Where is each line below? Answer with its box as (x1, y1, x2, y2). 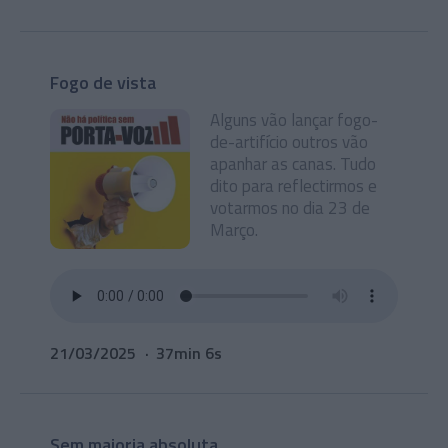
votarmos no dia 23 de (210, 195, 370, 221)
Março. (210, 217, 258, 243)
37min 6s (156, 341, 222, 365)
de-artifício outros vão (210, 129, 368, 155)
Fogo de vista (50, 69, 156, 96)
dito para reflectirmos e (210, 173, 377, 199)
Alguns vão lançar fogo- (210, 107, 378, 133)
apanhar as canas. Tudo (210, 151, 376, 177)
